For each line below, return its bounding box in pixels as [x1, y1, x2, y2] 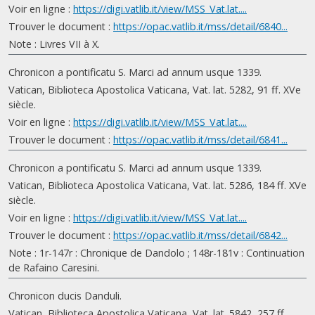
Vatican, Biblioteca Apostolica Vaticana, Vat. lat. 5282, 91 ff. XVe [8, 83, 301, 96]
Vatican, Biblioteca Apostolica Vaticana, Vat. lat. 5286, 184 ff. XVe [8, 179, 307, 192]
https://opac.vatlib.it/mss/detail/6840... [113, 20, 288, 33]
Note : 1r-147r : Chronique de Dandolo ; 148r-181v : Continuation [8, 246, 304, 259]
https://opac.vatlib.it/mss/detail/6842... [113, 229, 288, 242]
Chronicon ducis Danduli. [8, 289, 122, 302]
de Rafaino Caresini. [8, 261, 99, 274]
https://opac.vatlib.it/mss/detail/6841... [113, 133, 288, 146]
